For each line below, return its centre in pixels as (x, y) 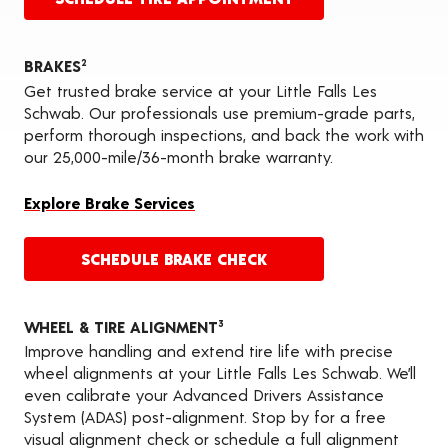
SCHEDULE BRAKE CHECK (174, 258)
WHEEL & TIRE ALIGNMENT (121, 326)
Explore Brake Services (109, 202)
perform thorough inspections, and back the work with (224, 134)
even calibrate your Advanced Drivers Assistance (204, 395)
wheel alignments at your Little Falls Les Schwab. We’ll (220, 373)
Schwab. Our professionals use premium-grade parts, (219, 112)
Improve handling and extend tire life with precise (208, 351)
